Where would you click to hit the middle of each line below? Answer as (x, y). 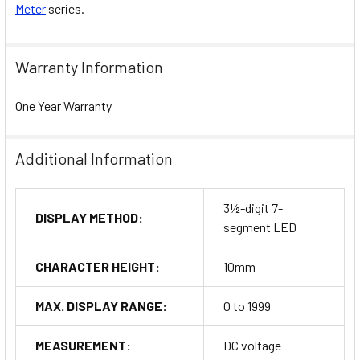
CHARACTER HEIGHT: (98, 266)
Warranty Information (89, 66)
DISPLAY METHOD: (89, 217)
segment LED (260, 227)
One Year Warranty (63, 105)
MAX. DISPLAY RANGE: (101, 305)
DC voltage (252, 345)
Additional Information (94, 158)
